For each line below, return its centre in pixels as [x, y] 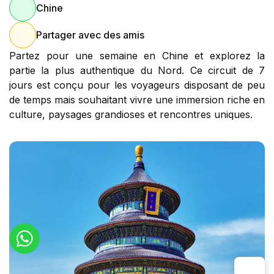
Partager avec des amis [90, 35]
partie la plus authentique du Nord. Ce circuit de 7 [137, 70]
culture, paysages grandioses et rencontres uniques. [131, 114]
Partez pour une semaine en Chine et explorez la [137, 55]
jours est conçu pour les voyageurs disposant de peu [137, 85]
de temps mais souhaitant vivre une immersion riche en [137, 99]
